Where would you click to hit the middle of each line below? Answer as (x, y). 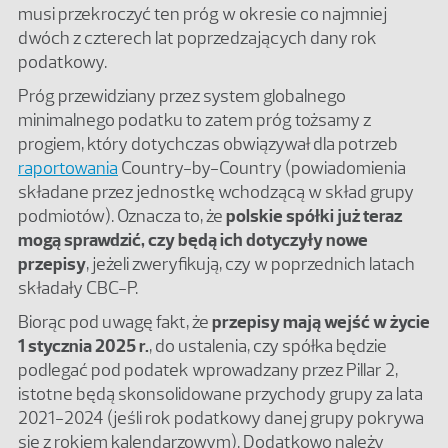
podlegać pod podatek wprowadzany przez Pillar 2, (208, 370)
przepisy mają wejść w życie (321, 322)
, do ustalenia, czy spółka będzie (268, 346)
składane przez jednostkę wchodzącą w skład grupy (216, 192)
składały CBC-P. (79, 288)
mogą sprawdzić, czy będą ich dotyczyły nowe (193, 240)
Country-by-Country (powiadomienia (262, 168)
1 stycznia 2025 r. (83, 346)
